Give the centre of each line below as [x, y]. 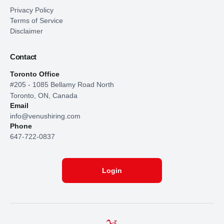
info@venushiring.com [45, 116]
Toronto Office [35, 74]
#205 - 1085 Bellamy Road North [62, 85]
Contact [23, 57]
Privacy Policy [32, 10]
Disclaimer [26, 31]
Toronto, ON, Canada [44, 96]
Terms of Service [36, 21]
